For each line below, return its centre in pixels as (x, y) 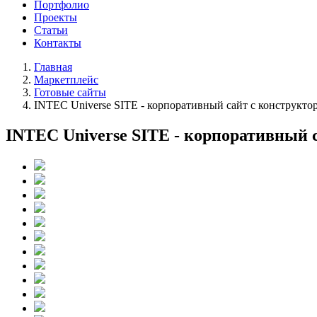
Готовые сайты (70, 92)
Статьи (51, 30)
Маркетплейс (66, 80)
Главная (53, 67)
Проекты (56, 17)
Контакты (58, 43)
